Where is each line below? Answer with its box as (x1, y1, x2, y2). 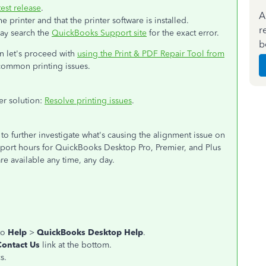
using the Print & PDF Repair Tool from (77, 49, 224, 59)
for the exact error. (147, 28, 219, 38)
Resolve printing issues (45, 96, 132, 106)
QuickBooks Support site (52, 28, 147, 38)
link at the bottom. (42, 240, 112, 250)
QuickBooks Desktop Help (37, 227, 143, 237)
